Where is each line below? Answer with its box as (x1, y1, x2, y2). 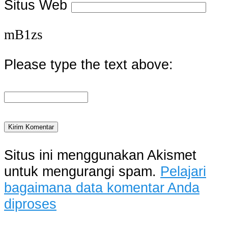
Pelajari (160, 163, 206, 179)
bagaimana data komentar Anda (4, 179, 199, 195)
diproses (4, 195, 56, 212)
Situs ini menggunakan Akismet (4, 147, 196, 163)
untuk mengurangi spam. (4, 163, 160, 179)
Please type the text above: (4, 56, 173, 72)
